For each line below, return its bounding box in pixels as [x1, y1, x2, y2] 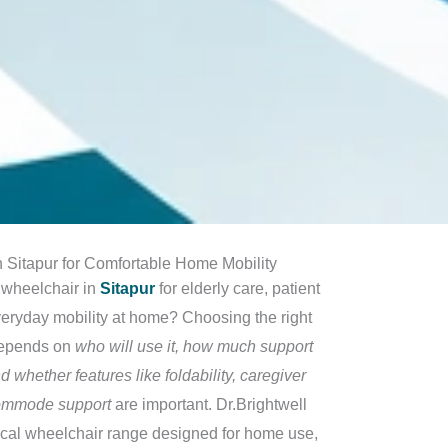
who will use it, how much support [74, 338, 313, 355]
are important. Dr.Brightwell [110, 396, 307, 413]
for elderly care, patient [158, 280, 320, 297]
